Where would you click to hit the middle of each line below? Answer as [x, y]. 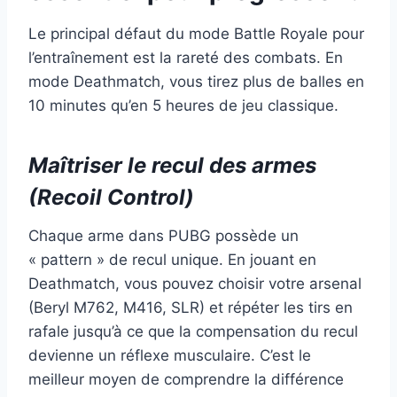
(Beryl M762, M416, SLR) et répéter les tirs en [191, 307]
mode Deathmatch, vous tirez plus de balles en [196, 81]
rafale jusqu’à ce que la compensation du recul [193, 331]
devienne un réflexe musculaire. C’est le [170, 355]
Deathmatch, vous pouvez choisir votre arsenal [195, 283]
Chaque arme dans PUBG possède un [163, 235]
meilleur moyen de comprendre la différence [186, 379]
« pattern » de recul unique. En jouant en [172, 259]
